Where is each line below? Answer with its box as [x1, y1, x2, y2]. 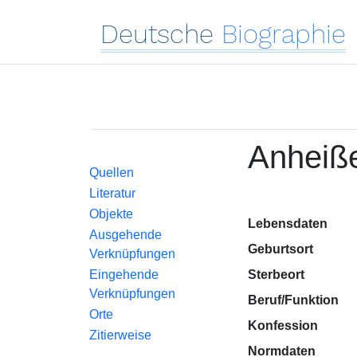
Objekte [89, 207, 133, 221]
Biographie [222, 18, 346, 49]
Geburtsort [247, 242, 313, 256]
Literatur [89, 186, 135, 200]
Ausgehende [89, 228, 162, 241]
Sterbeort [247, 268, 304, 281]
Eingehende [89, 268, 159, 281]
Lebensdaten [247, 217, 328, 230]
